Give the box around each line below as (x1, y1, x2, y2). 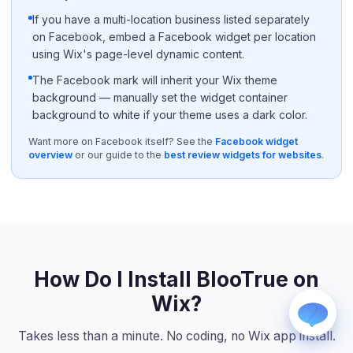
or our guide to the (75, 148, 162, 161)
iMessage (157, 168, 204, 180)
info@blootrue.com (157, 220, 234, 231)
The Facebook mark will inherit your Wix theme (32, 72, 278, 87)
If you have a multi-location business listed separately (32, 13, 310, 27)
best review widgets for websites (164, 148, 321, 161)
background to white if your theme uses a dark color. (32, 107, 308, 121)
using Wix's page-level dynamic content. (32, 47, 245, 61)
